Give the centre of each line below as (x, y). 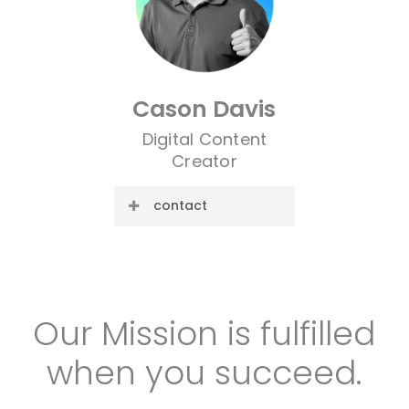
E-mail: (155, 246)
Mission (160, 334)
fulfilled (318, 334)
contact (180, 206)
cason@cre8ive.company (233, 268)
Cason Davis (204, 110)
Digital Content (204, 140)
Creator (204, 162)
